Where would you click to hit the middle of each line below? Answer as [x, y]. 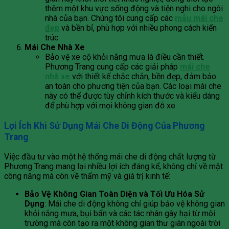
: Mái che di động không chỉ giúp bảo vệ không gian [135, 204]
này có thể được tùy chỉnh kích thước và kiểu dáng [132, 96]
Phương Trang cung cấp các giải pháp [112, 66]
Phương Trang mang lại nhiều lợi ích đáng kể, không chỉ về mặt [113, 167]
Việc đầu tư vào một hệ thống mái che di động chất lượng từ [110, 157]
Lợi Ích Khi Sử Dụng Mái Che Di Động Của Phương [104, 125]
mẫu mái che [199, 18]
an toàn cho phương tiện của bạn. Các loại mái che [133, 86]
